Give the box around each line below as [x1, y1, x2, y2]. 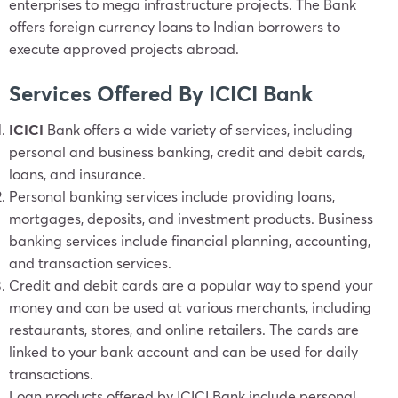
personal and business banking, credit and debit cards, [9, 142, 365, 161]
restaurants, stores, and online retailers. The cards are [9, 320, 359, 338]
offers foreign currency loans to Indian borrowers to [9, 17, 340, 36]
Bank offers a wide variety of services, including [44, 120, 353, 139]
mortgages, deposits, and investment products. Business [9, 209, 373, 227]
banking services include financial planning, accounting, [9, 231, 370, 250]
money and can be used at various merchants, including [9, 298, 371, 316]
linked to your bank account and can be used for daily [9, 342, 358, 361]
